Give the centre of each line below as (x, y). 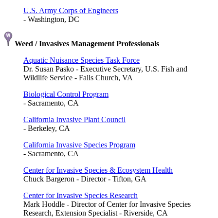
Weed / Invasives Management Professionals (86, 43)
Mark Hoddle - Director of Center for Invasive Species (107, 204)
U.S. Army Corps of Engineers (71, 10)
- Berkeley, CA (47, 128)
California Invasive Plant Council (74, 119)
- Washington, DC (51, 19)
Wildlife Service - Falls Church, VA (78, 77)
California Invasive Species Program (79, 145)
